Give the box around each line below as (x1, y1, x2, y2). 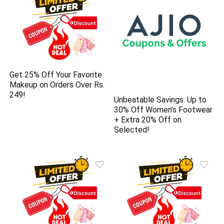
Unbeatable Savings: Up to (114, 95, 207, 105)
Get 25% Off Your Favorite (9, 69, 102, 79)
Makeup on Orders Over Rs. (9, 79, 105, 89)
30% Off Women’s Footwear (114, 105, 213, 115)
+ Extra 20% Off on (114, 115, 182, 125)
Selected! (114, 125, 150, 135)
